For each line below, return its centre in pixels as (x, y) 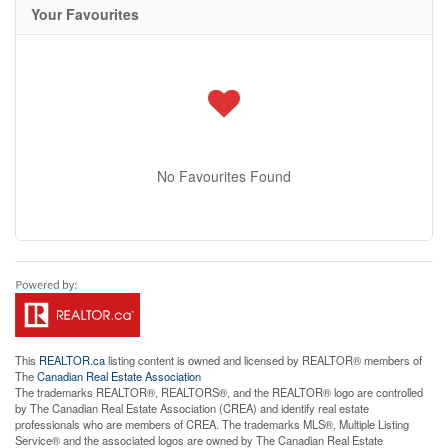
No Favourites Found (224, 175)
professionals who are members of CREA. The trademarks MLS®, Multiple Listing (212, 423)
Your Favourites (85, 13)
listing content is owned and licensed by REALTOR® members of (263, 359)
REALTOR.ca (72, 359)
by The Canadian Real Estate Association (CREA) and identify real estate (192, 407)
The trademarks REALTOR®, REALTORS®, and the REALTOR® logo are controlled (219, 391)
